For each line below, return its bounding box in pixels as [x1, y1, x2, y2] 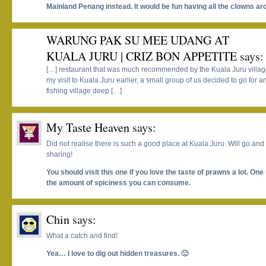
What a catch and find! [46, 232, 118, 240]
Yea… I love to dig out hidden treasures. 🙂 [46, 249, 188, 258]
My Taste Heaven [46, 119, 129, 136]
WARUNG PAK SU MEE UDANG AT [46, 32, 229, 49]
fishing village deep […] [46, 87, 122, 96]
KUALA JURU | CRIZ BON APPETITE [46, 48, 237, 65]
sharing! [46, 150, 72, 159]
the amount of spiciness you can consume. [46, 179, 191, 188]
